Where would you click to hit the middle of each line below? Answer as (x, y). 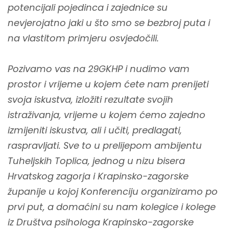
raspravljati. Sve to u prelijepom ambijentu (105, 145)
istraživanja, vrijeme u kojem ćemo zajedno (107, 115)
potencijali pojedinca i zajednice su (88, 7)
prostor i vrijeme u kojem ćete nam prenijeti (108, 84)
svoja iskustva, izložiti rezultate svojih (90, 99)
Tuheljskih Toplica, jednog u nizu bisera (96, 161)
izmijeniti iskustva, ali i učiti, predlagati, (95, 130)
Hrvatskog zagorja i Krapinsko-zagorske (98, 176)
